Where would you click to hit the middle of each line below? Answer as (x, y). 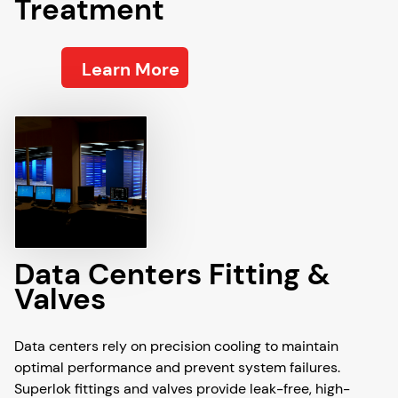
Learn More (131, 69)
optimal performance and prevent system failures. (177, 367)
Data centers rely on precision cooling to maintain (176, 346)
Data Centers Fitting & (172, 274)
